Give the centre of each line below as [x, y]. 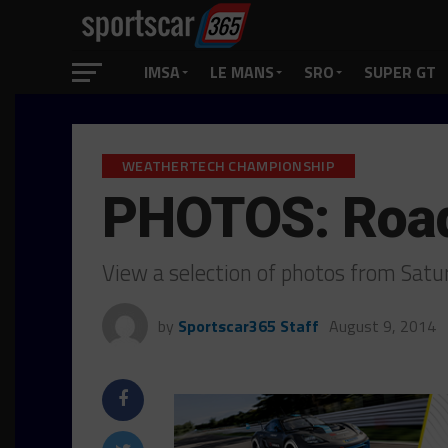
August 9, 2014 [382, 326]
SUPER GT [400, 72]
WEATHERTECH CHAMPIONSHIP [228, 166]
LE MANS [242, 72]
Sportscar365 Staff [248, 326]
